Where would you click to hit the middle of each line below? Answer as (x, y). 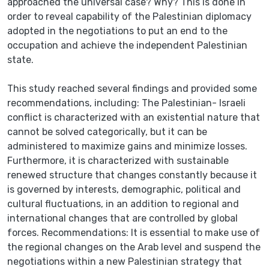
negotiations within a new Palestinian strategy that (125, 261)
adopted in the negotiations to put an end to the (117, 31)
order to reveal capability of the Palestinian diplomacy (129, 16)
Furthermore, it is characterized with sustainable (118, 160)
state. (20, 59)
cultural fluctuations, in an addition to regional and (123, 204)
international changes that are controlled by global (122, 218)
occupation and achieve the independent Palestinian (127, 45)
